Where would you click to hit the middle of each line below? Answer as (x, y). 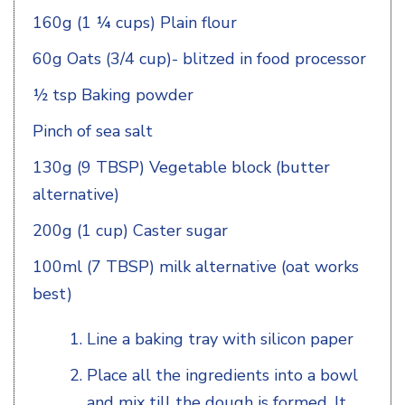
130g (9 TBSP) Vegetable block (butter (181, 167)
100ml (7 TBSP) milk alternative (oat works (196, 266)
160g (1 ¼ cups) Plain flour (135, 22)
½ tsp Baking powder (113, 94)
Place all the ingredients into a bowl (222, 375)
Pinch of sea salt (93, 131)
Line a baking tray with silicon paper (220, 339)
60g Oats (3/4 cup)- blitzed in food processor (199, 58)
